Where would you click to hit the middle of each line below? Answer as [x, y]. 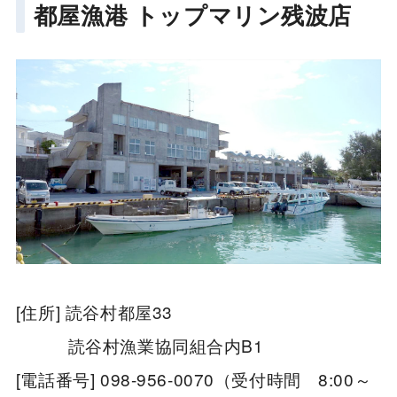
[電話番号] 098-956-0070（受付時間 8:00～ [194, 379]
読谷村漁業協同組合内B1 [140, 346]
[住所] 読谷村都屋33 [103, 312]
